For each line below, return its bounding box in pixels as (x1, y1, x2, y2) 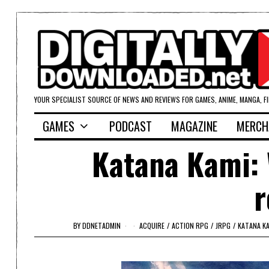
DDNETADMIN (82, 220, 121, 231)
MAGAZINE (171, 117, 217, 136)
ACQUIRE (139, 220, 165, 231)
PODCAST (109, 117, 152, 136)
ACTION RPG (172, 220, 208, 231)
